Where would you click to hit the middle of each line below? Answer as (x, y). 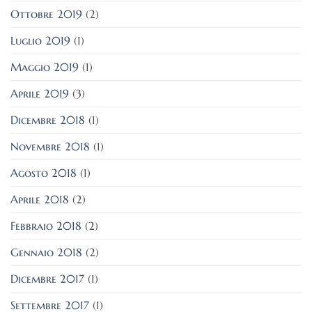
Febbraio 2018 (46, 225)
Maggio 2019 (45, 67)
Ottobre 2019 (46, 14)
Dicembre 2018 (48, 119)
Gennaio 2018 (46, 252)
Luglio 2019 (40, 40)
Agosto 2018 (44, 172)
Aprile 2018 (40, 199)
